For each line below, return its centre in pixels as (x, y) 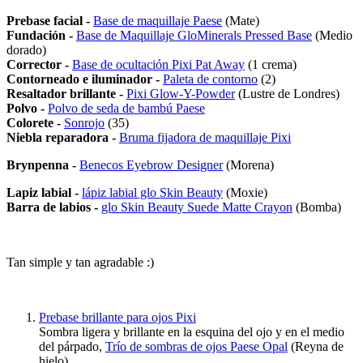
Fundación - (41, 35)
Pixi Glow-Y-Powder (181, 93)
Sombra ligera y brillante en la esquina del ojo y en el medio (192, 331)
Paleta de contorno (210, 79)
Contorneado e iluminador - (85, 79)
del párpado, (72, 346)
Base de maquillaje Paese (158, 20)
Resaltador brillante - (65, 93)
